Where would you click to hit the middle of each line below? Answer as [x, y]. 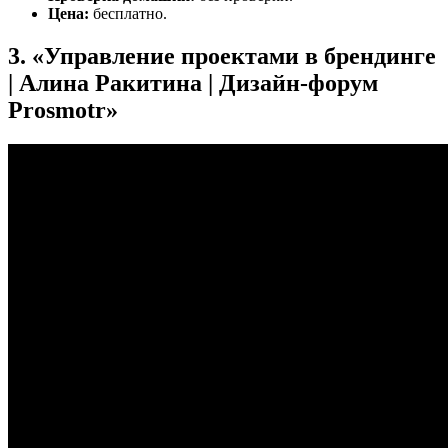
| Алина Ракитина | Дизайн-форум [193, 83]
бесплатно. [128, 14]
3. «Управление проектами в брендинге [222, 56]
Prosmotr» [63, 110]
